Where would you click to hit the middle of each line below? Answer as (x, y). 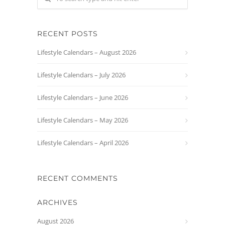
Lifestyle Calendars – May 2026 (83, 120)
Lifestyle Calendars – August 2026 (87, 52)
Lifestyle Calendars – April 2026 (83, 143)
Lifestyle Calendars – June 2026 (83, 97)
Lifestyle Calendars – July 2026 (81, 75)
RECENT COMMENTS (78, 178)
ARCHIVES (58, 202)
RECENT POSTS (68, 34)
